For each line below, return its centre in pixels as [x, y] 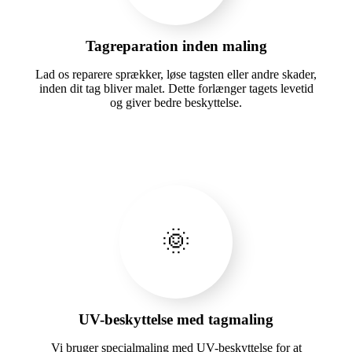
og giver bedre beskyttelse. [176, 102]
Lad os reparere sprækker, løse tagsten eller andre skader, [176, 74]
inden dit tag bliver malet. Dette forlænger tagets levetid [176, 88]
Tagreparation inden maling [176, 46]
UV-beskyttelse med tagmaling [176, 319]
